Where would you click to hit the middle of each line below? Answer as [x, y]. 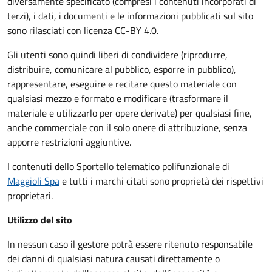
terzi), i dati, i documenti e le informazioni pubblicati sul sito [130, 16]
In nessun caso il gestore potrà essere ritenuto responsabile [130, 244]
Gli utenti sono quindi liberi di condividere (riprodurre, [117, 55]
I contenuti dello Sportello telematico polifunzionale [114, 166]
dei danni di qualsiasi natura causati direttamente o [114, 259]
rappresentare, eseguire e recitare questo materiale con [122, 84]
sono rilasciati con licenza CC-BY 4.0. [83, 30]
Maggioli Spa [33, 181]
